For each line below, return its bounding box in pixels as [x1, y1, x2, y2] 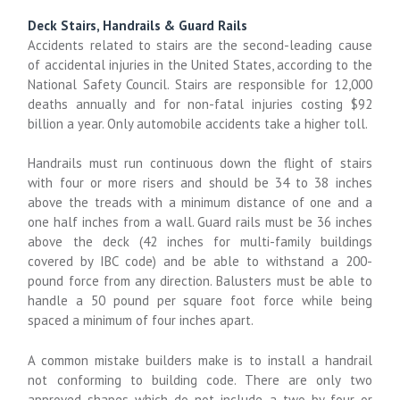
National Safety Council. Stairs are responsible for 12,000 [28, 75, 372, 93]
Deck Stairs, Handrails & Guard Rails [28, 16, 248, 34]
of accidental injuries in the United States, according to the [28, 55, 372, 73]
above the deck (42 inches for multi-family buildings [28, 233, 372, 251]
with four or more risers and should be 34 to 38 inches [28, 174, 372, 192]
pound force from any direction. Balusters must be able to [28, 272, 372, 290]
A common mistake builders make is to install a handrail [28, 351, 372, 369]
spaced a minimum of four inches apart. [28, 312, 254, 329]
